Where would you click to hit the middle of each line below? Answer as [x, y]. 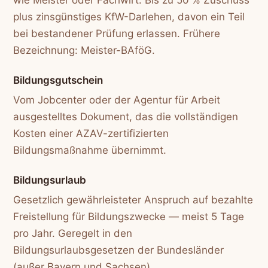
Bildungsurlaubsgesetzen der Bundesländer [119, 250]
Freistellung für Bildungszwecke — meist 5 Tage [129, 217]
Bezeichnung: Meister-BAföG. [84, 50]
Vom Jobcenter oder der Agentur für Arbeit [117, 100]
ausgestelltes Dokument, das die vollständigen [126, 116]
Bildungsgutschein [58, 80]
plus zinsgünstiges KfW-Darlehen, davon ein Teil [129, 16]
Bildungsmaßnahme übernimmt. [90, 150]
